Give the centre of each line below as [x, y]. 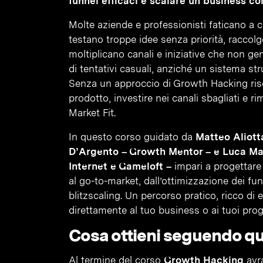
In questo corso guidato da [132, 137]
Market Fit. [92, 113]
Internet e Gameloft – [120, 166]
